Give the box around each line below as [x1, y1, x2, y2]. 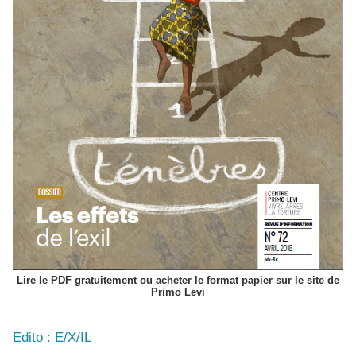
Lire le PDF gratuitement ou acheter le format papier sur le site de [17, 273, 339, 286]
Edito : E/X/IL [13, 329, 91, 345]
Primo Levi [151, 285, 205, 298]
